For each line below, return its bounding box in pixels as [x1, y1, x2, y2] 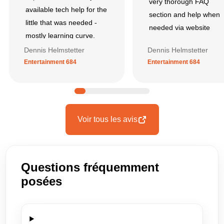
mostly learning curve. [25, 31, 95, 39]
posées [21, 174, 62, 188]
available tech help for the [25, 5, 107, 13]
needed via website [149, 23, 210, 32]
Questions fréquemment [21, 160, 159, 174]
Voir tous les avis [77, 115, 137, 123]
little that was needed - [25, 18, 97, 26]
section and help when [149, 10, 220, 19]
